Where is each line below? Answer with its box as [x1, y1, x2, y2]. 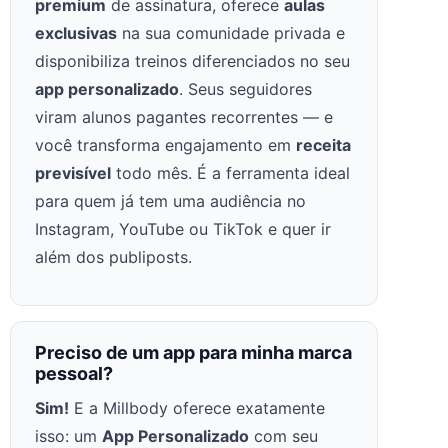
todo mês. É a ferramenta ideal [111, 162, 350, 183]
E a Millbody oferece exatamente [69, 397, 325, 418]
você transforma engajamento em [35, 134, 296, 155]
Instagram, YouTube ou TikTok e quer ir [35, 218, 331, 239]
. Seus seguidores [179, 78, 312, 99]
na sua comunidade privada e [117, 22, 345, 43]
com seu [249, 425, 318, 446]
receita [296, 134, 351, 155]
